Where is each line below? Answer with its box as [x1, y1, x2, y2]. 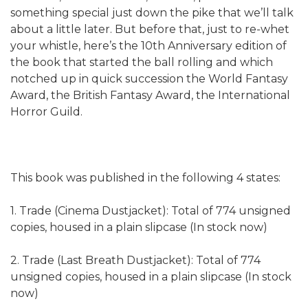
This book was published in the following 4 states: [10, 170, 283, 184]
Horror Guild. [10, 104, 82, 118]
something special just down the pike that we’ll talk [10, 5, 294, 19]
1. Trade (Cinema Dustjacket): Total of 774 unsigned [10, 203, 291, 217]
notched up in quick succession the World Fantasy [10, 71, 288, 85]
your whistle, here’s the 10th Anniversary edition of [10, 38, 287, 52]
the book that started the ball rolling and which [10, 55, 273, 69]
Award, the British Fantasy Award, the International [10, 88, 290, 102]
